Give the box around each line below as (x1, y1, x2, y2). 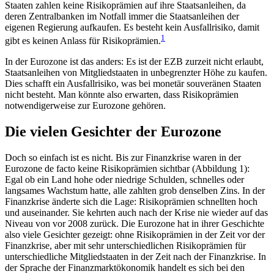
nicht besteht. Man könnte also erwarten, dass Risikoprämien (5, 89, 239, 100)
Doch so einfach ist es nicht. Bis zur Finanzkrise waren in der (5, 152, 241, 163)
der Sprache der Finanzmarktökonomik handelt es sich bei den (5, 262, 245, 273)
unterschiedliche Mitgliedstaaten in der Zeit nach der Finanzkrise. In (5, 251, 266, 262)
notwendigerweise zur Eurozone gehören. (5, 100, 166, 111)
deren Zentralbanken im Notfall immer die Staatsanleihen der (5, 10, 239, 21)
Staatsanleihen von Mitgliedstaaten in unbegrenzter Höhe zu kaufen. (5, 67, 267, 78)
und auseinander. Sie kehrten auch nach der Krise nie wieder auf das (5, 207, 268, 218)
